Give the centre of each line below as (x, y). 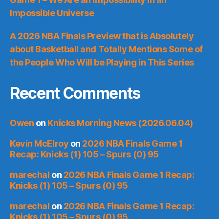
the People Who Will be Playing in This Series (102, 62)
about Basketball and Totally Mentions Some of (106, 49)
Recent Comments (75, 93)
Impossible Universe (52, 13)
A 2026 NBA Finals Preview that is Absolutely (102, 36)
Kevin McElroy (39, 143)
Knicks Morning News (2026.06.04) (120, 123)
